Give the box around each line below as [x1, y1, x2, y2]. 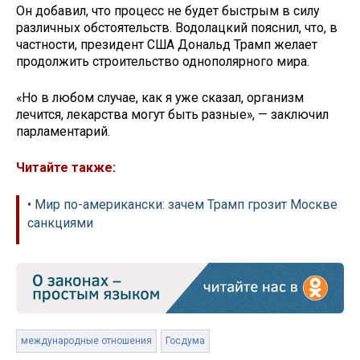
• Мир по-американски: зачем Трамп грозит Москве [27, 196, 337, 212]
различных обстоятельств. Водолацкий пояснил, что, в [16, 20, 337, 36]
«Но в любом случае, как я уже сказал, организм [16, 90, 304, 106]
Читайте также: [16, 159, 116, 175]
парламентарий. [16, 124, 110, 140]
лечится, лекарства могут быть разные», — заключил [16, 107, 329, 123]
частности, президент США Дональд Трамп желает [16, 37, 317, 53]
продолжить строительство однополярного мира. [16, 54, 309, 70]
